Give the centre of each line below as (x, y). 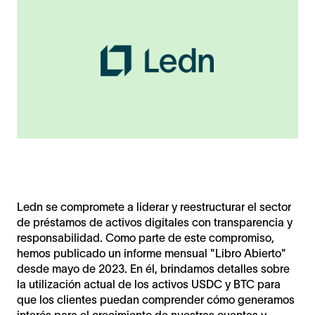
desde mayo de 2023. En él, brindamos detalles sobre (153, 268)
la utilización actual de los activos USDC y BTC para (149, 284)
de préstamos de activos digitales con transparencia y (155, 222)
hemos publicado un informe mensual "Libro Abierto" (152, 253)
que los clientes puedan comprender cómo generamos (156, 299)
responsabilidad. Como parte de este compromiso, (146, 237)
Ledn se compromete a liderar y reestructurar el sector (154, 206)
